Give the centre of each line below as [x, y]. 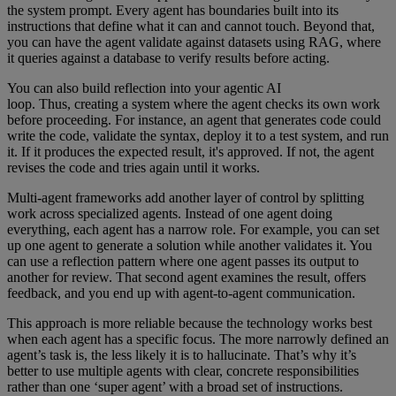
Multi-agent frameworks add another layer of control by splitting [186, 198]
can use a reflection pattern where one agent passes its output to [183, 262]
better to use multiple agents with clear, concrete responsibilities [183, 371]
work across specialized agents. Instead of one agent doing [170, 214]
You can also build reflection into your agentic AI [144, 88]
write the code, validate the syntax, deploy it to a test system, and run [198, 136]
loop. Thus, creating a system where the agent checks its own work [194, 104]
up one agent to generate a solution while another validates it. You [190, 246]
